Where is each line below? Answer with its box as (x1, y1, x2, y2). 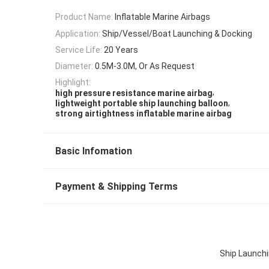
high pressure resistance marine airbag (55, 88, 213, 98)
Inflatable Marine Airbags (115, 12, 210, 22)
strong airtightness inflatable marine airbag (55, 109, 232, 119)
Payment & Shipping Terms (55, 181, 178, 193)
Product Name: (55, 12, 113, 22)
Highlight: (55, 77, 91, 88)
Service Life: (55, 44, 102, 55)
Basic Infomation (55, 145, 132, 157)
